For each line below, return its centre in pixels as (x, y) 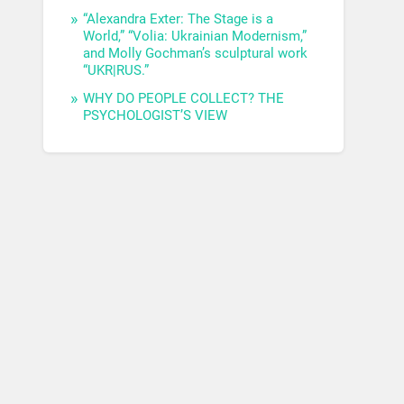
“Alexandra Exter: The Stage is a (179, 19)
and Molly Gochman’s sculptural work (196, 54)
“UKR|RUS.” (116, 71)
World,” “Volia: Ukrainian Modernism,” (195, 37)
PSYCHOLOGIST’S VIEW (156, 116)
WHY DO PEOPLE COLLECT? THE (184, 99)
